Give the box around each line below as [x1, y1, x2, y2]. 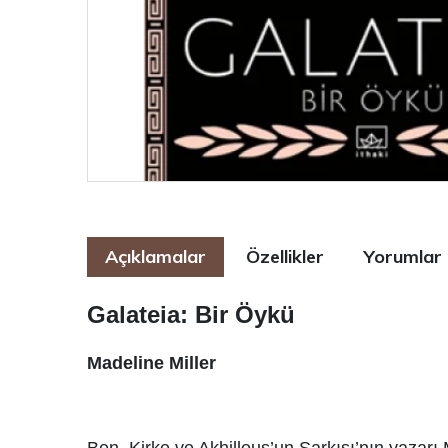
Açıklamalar [105, 245, 206, 269]
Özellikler [246, 245, 324, 269]
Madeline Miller [87, 353, 216, 374]
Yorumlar [364, 245, 442, 269]
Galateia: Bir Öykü [87, 301, 295, 329]
